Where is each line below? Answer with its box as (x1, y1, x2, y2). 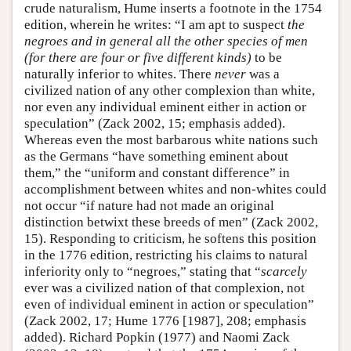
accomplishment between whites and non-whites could (24, 181, 327, 197)
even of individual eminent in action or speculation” (24, 296, 314, 312)
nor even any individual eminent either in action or (24, 99, 306, 114)
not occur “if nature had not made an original (24, 197, 274, 213)
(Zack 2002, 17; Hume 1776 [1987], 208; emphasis (24, 313, 306, 328)
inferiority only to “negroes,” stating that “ (24, 263, 261, 279)
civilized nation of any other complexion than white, (24, 82, 315, 98)
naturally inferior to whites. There (24, 66, 215, 81)
